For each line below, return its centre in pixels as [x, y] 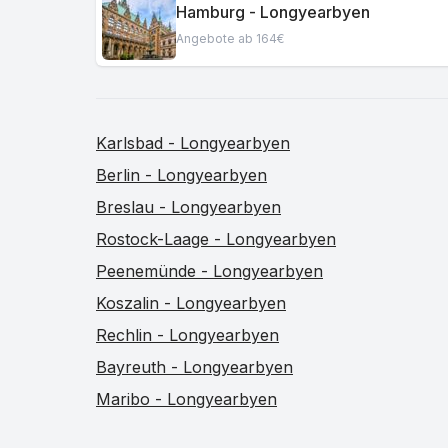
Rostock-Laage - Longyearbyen [216, 239]
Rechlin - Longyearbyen [187, 335]
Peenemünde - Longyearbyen [209, 271]
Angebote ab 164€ [230, 38]
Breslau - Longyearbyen [188, 207]
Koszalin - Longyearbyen [191, 303]
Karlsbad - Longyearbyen [193, 143]
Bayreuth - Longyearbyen [194, 367]
